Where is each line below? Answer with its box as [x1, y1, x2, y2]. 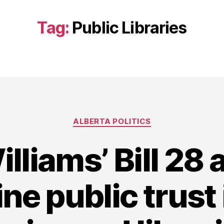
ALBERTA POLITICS [73, 116, 151, 126]
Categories [111, 111, 156, 122]
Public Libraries [72, 18, 187, 37]
